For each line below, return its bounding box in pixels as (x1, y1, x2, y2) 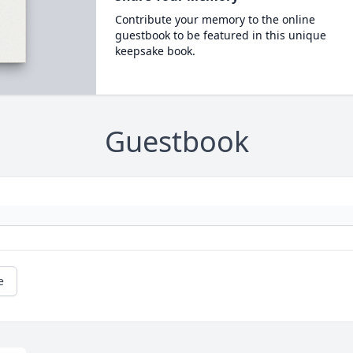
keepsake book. (114, 43, 195, 58)
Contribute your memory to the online (114, 12, 315, 27)
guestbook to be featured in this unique (114, 28, 326, 43)
